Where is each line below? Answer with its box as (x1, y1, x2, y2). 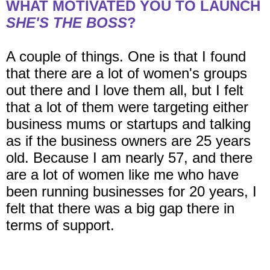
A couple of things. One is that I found (6, 48, 246, 65)
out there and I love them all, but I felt (6, 82, 243, 99)
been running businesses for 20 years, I (6, 183, 257, 200)
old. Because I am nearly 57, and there (6, 149, 253, 166)
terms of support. (6, 217, 115, 234)
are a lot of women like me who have (6, 166, 239, 183)
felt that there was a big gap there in (6, 200, 234, 217)
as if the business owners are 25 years (6, 133, 251, 149)
